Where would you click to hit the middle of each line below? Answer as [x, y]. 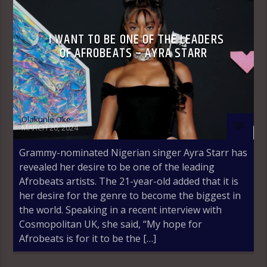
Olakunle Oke [46, 119]
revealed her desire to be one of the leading [117, 167]
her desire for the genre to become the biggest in [130, 195]
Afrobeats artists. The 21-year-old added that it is [129, 181]
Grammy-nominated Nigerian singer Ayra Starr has [133, 152]
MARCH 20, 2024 [50, 127]
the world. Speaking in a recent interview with [121, 209]
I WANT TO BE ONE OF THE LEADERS [136, 39]
